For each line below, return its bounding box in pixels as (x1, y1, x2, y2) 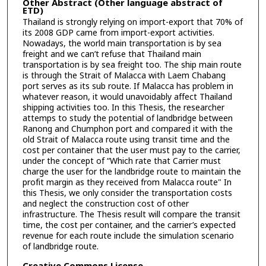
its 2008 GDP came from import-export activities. (22, 27, 214, 40)
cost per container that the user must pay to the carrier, (22, 144, 240, 157)
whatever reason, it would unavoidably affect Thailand (22, 91, 232, 104)
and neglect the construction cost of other (22, 198, 189, 211)
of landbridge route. (22, 240, 99, 254)
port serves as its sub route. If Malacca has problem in (22, 80, 233, 93)
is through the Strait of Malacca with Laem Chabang (22, 69, 226, 83)
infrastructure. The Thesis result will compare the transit (22, 208, 240, 221)
